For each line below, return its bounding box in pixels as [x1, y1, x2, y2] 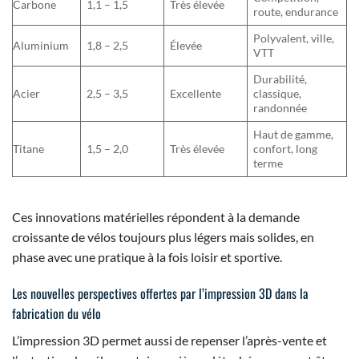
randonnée [253, 101, 308, 115]
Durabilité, [253, 72, 308, 87]
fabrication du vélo [12, 303, 101, 323]
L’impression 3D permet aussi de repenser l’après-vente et [12, 332, 327, 348]
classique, [253, 87, 302, 101]
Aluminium [13, 38, 69, 53]
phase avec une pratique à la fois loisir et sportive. [12, 248, 282, 264]
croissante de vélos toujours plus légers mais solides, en [12, 228, 314, 244]
